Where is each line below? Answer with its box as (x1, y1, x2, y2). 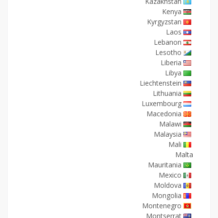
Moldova (154, 181, 182, 190)
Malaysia (154, 129, 182, 139)
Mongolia (152, 191, 182, 200)
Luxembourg (142, 99, 182, 108)
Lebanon (154, 37, 182, 47)
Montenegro (142, 201, 182, 210)
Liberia (161, 58, 182, 67)
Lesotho (155, 48, 182, 57)
